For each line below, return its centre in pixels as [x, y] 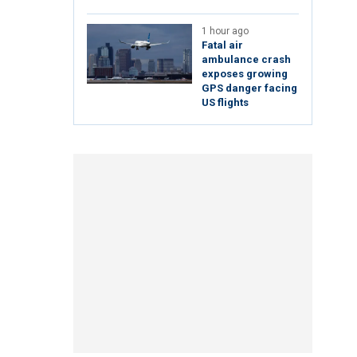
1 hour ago [225, 31]
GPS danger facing [249, 88]
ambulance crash [246, 60]
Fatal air [222, 45]
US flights [225, 103]
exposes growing [245, 74]
